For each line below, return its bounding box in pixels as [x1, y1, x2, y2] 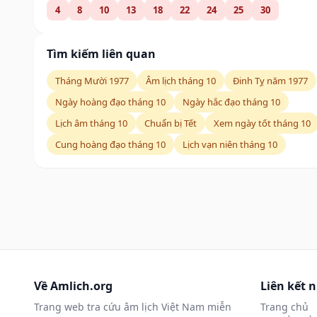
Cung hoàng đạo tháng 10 [55, 137, 166, 151]
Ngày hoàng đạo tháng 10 [55, 95, 166, 108]
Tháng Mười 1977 [55, 74, 129, 87]
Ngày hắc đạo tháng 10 [183, 95, 280, 108]
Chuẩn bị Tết [144, 116, 197, 129]
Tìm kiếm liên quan [47, 45, 156, 62]
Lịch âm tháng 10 [55, 116, 127, 129]
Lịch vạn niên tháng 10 [183, 137, 277, 151]
